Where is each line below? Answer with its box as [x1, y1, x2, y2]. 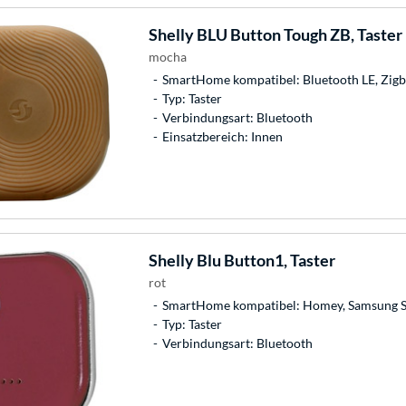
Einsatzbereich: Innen [161, 128, 283, 144]
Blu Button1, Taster [193, 249, 335, 270]
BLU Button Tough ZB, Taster [193, 24, 402, 44]
